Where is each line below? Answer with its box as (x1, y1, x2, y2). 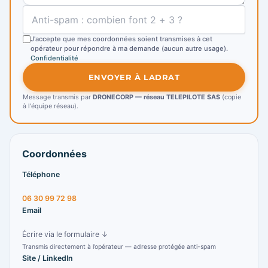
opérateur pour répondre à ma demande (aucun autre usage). (31, 44, 228, 53)
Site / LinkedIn (22, 254, 73, 263)
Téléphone (22, 170, 60, 179)
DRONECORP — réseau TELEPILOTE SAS (93, 93, 220, 102)
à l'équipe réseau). (23, 102, 78, 111)
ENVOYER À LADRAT (88, 72, 180, 82)
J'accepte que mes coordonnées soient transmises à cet (31, 35, 212, 44)
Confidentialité (31, 54, 78, 63)
